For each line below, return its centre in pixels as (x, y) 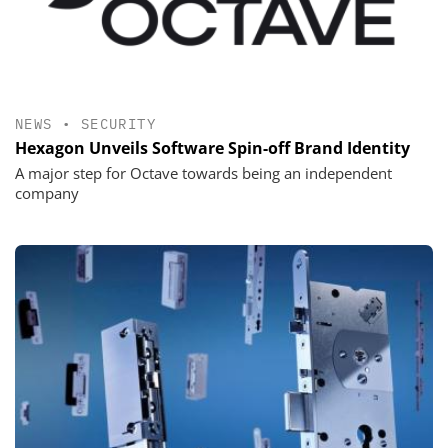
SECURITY (118, 123)
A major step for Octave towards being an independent (203, 172)
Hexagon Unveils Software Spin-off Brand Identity (212, 147)
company (47, 192)
